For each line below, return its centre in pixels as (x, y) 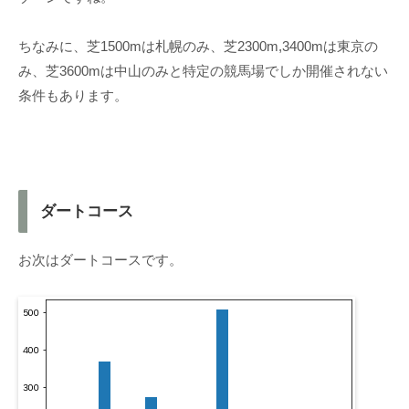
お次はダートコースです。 (100, 260)
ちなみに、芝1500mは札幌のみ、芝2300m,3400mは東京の (198, 46)
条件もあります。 (73, 95)
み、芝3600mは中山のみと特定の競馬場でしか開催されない (203, 70)
